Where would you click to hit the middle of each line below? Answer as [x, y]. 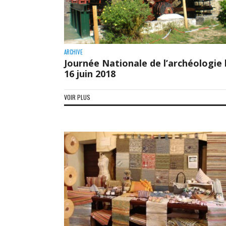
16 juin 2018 [90, 73]
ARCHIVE [73, 52]
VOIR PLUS [77, 97]
